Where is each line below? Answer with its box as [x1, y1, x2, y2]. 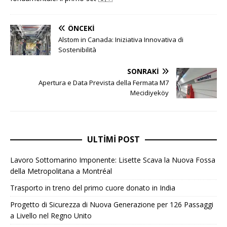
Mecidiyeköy [130, 88, 169, 97]
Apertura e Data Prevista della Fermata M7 [39, 78, 169, 87]
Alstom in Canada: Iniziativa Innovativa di [58, 34, 183, 44]
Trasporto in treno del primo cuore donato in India [10, 182, 175, 193]
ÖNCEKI [68, 23, 95, 33]
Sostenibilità [58, 45, 96, 54]
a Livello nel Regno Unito [10, 210, 92, 220]
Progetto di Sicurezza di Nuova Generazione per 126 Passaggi [10, 199, 213, 209]
